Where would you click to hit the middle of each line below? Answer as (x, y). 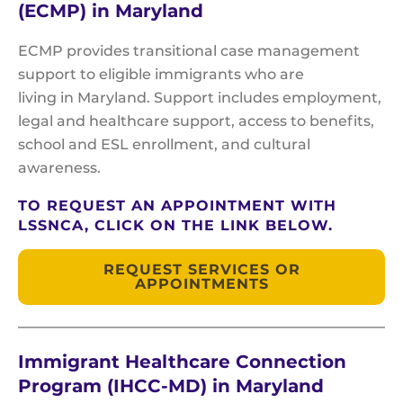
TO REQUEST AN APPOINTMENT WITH (177, 206)
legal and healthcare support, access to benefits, (196, 121)
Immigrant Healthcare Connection (182, 362)
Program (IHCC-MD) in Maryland (171, 386)
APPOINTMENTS (201, 284)
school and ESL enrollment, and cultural (164, 145)
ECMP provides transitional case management (189, 51)
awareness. (61, 168)
